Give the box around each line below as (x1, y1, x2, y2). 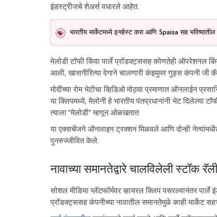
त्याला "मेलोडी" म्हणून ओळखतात (50, 107, 139, 117)
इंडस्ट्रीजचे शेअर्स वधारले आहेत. (50, 1, 139, 11)
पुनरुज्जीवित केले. (50, 135, 99, 145)
